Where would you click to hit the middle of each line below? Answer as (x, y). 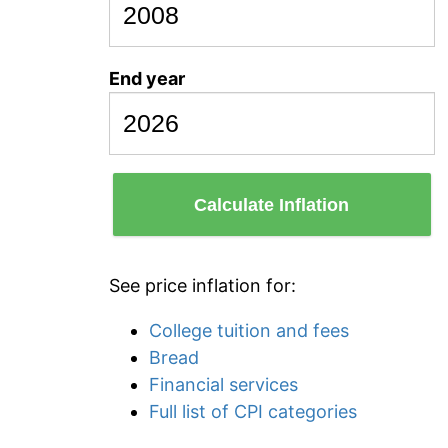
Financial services (223, 384)
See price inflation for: (202, 285)
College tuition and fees (249, 330)
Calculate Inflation (272, 204)
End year (147, 78)
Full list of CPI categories (253, 411)
